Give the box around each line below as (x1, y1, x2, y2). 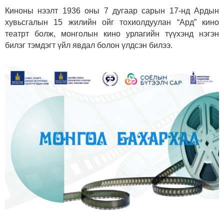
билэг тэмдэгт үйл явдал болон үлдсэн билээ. (5, 41, 172, 50)
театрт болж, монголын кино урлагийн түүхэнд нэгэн (5, 29, 219, 38)
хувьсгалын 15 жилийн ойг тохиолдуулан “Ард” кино (5, 18, 219, 27)
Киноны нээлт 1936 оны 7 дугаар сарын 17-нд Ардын (5, 6, 219, 15)
